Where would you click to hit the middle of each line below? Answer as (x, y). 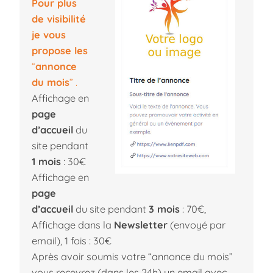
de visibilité (59, 19)
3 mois (164, 209)
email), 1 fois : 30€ (72, 240)
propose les (60, 50)
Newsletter (141, 225)
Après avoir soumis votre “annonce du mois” (132, 256)
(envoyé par (197, 225)
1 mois (46, 161)
